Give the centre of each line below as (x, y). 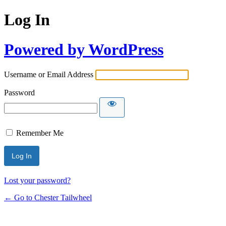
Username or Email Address (49, 75)
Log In (27, 20)
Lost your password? (37, 181)
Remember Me (40, 133)
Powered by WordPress (84, 49)
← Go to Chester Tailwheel (48, 198)
